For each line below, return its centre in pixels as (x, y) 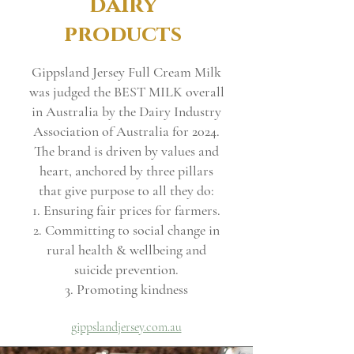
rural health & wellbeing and (126, 250)
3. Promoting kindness (126, 290)
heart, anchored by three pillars (126, 171)
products (123, 35)
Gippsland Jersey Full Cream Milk (126, 72)
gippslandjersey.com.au (126, 328)
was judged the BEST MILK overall (126, 92)
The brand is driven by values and (126, 151)
